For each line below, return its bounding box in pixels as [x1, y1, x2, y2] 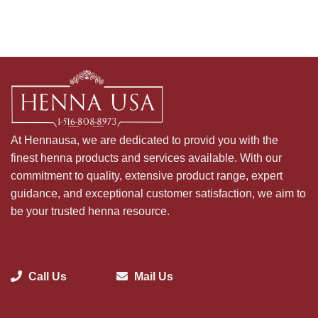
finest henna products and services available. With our [11, 152, 282, 165]
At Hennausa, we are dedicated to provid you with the [11, 134, 278, 147]
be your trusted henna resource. [11, 205, 170, 218]
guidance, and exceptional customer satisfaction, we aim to [11, 187, 306, 200]
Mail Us [134, 270, 174, 283]
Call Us [28, 270, 67, 283]
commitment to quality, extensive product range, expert [11, 170, 283, 182]
